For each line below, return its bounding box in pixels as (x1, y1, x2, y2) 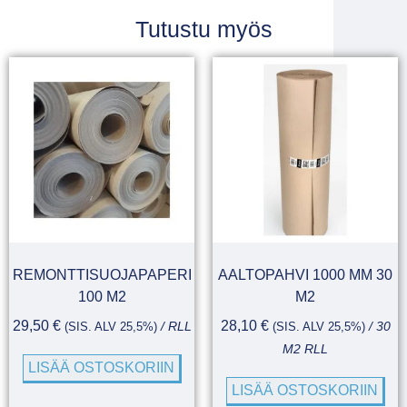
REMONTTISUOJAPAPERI (12, 266, 192, 283)
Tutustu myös (134, 15, 273, 42)
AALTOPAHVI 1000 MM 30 (218, 266, 392, 283)
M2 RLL (283, 342, 328, 356)
